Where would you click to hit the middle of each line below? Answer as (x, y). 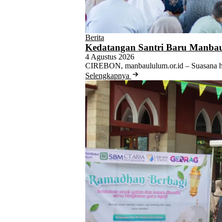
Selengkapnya (108, 75)
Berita (95, 37)
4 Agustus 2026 (110, 56)
